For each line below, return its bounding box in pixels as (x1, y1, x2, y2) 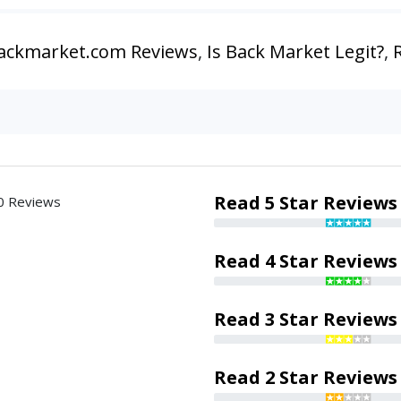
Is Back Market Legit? (207, 39, 384, 64)
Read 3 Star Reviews (214, 306, 397, 331)
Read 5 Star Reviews (214, 190, 397, 215)
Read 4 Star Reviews (214, 248, 397, 273)
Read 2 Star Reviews (214, 364, 397, 389)
